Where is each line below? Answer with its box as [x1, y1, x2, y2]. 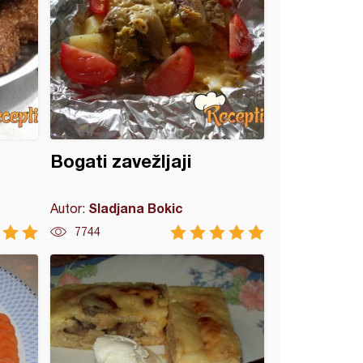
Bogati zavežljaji [50, 151, 192, 172]
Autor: [50, 201, 89, 216]
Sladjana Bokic [88, 200, 184, 216]
